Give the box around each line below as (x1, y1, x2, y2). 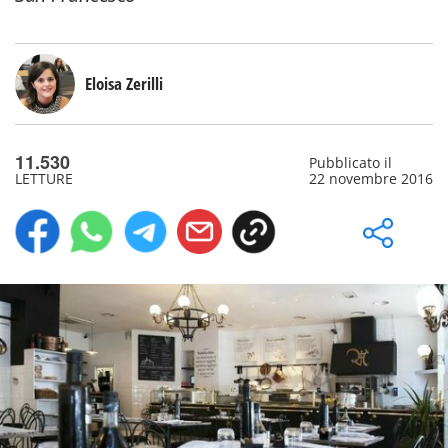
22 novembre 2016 (308, 169, 433, 188)
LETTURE (15, 169, 73, 188)
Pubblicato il (308, 153, 392, 172)
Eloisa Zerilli (85, 72, 163, 95)
